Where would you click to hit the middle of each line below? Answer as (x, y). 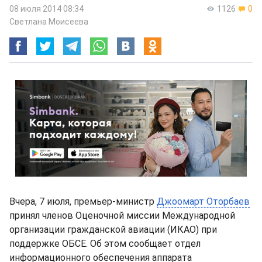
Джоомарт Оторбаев (203, 201)
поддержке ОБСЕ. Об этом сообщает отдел (105, 244)
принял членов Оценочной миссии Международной (122, 216)
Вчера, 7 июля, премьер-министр (83, 201)
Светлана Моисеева (49, 22)
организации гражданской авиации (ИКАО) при (113, 230)
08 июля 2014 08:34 (46, 9)
